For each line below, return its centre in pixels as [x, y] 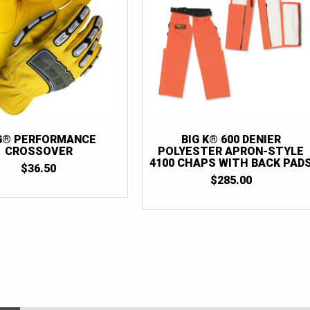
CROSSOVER [38, 152]
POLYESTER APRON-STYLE [231, 152]
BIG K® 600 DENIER [231, 140]
